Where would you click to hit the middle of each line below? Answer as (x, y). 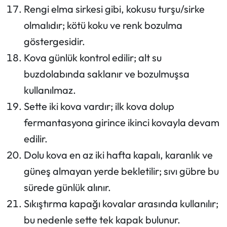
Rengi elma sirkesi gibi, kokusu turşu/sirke (114, 9)
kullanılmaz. (50, 90)
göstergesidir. (54, 41)
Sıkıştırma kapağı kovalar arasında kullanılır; (121, 203)
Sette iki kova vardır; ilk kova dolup (99, 106)
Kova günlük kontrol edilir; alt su (92, 57)
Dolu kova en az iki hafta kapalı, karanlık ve (118, 155)
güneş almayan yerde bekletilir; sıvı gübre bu (121, 171)
